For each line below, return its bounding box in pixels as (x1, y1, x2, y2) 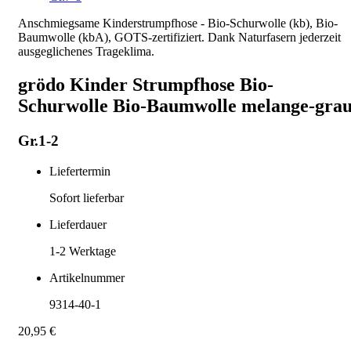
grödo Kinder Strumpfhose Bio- (18, 74, 273, 95)
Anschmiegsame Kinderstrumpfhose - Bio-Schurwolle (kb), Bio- (18, 16, 338, 31)
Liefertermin (49, 164, 110, 178)
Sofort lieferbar (49, 190, 124, 204)
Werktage (66, 244, 116, 258)
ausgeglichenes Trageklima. (18, 45, 154, 59)
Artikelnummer (49, 270, 125, 284)
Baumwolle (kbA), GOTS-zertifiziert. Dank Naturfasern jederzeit (18, 31, 341, 45)
